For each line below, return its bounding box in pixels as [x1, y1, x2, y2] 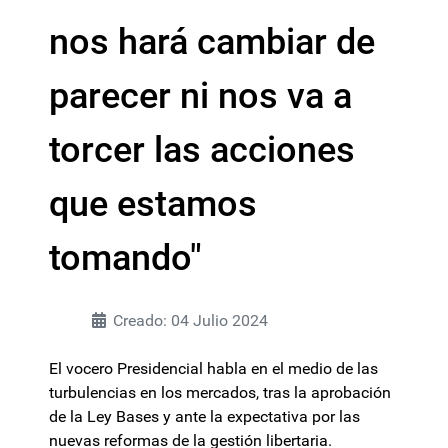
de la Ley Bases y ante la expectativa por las [49, 407, 360, 426]
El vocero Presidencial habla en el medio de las [49, 359, 378, 378]
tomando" [49, 237, 202, 279]
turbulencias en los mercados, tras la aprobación [49, 383, 391, 402]
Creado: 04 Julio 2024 [113, 311, 268, 330]
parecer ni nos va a [49, 75, 352, 117]
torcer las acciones [49, 129, 355, 171]
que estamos [49, 183, 257, 225]
